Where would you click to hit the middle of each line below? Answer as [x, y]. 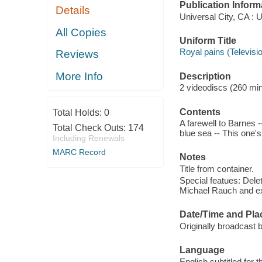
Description [205, 76]
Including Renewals [88, 138]
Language [202, 250]
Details [73, 11]
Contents [200, 112]
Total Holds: [78, 113]
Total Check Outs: [90, 128]
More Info [80, 76]
